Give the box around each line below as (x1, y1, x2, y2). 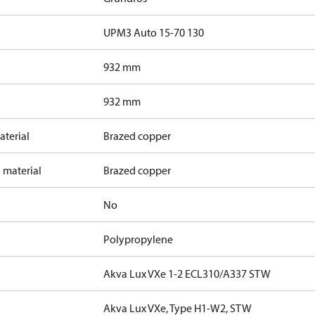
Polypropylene (103, 232, 174, 246)
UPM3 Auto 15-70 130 (103, 25, 205, 39)
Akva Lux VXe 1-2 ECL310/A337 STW (103, 266, 271, 281)
